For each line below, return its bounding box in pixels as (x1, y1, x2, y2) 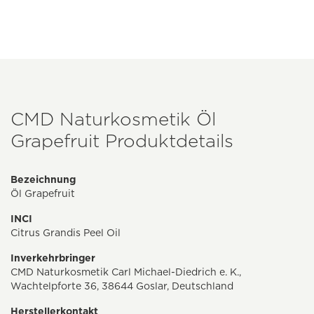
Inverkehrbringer (11, 252, 95, 264)
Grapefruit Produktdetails (11, 130, 233, 152)
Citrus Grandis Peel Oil (11, 227, 121, 239)
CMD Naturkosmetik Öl (11, 108, 216, 130)
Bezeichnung (11, 174, 76, 186)
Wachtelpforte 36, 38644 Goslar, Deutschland (11, 280, 233, 292)
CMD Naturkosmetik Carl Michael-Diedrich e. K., (11, 266, 241, 278)
